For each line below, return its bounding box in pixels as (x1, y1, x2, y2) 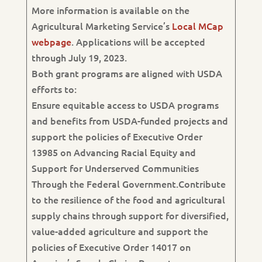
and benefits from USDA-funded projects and (31, 114, 228, 127)
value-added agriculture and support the (31, 225, 208, 237)
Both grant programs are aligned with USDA (31, 67, 222, 80)
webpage (31, 35, 71, 48)
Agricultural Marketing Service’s (31, 19, 172, 32)
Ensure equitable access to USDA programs (31, 98, 219, 111)
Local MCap (171, 19, 223, 32)
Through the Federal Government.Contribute (31, 177, 226, 190)
